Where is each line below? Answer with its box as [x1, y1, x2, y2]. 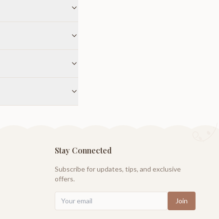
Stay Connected [55, 145, 112, 156]
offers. [55, 175, 75, 183]
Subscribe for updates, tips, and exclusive [55, 165, 181, 174]
